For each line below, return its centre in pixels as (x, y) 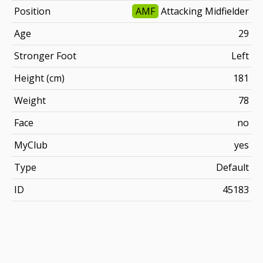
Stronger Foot (45, 55)
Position (32, 11)
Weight (30, 100)
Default (232, 167)
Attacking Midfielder (204, 11)
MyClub (31, 145)
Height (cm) (39, 78)
